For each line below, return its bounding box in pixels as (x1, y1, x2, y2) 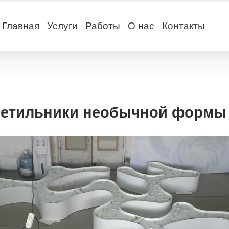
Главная (2, 20, 39, 31)
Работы (85, 20, 120, 31)
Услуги (47, 20, 78, 31)
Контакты (162, 20, 205, 31)
